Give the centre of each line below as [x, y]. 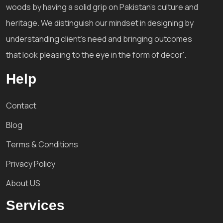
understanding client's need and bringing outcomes [99, 39]
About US [23, 183]
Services [35, 205]
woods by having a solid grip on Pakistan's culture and [102, 7]
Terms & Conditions [42, 144]
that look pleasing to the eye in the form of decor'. [96, 55]
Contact [21, 105]
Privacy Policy [31, 164]
